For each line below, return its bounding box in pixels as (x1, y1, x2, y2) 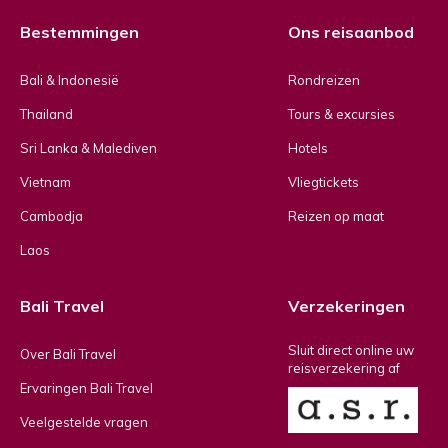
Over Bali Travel (20, 346, 116, 362)
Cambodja (20, 208, 83, 224)
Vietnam (20, 174, 71, 190)
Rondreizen (288, 72, 360, 88)
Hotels (288, 140, 328, 156)
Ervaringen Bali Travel (20, 380, 153, 396)
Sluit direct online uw (288, 342, 414, 358)
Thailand (20, 106, 73, 122)
